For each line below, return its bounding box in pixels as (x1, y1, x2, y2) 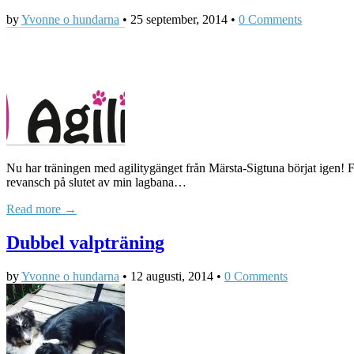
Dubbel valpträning (6, 232, 164, 254)
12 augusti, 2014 (130, 269, 213, 284)
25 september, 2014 (130, 13, 228, 27)
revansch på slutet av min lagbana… (6, 175, 186, 190)
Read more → (6, 202, 77, 217)
